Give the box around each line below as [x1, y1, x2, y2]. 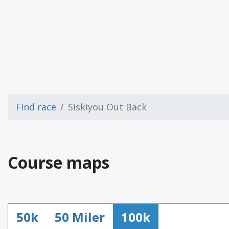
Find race [16, 101, 56, 113]
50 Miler [55, 209, 105, 225]
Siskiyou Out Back [68, 101, 147, 113]
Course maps [8, 151, 109, 173]
